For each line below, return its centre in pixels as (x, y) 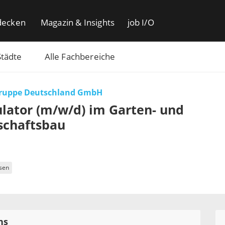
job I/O (141, 23)
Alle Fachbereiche (80, 57)
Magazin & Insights (78, 23)
